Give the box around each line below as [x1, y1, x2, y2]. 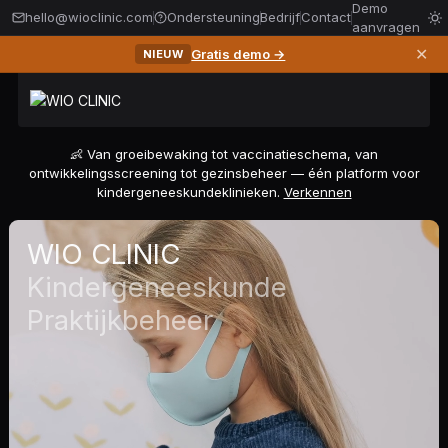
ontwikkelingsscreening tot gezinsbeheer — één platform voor [28, 165, 420, 181]
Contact [300, 9, 351, 25]
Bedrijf [260, 9, 301, 25]
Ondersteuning [166, 9, 260, 25]
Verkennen [283, 184, 352, 200]
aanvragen [351, 18, 420, 35]
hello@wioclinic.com [25, 9, 153, 25]
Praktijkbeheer [27, 303, 213, 337]
